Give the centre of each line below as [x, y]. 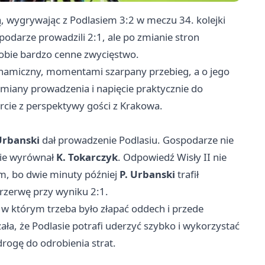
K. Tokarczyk [87, 157]
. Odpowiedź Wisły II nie [172, 157]
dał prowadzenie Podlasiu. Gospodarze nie [137, 140]
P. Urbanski [147, 174]
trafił [187, 174]
